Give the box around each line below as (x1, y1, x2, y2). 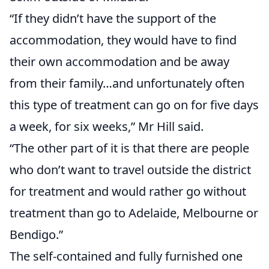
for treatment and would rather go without (10, 183, 246, 200)
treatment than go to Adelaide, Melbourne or (10, 205, 258, 222)
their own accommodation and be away (10, 53, 229, 70)
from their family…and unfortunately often (10, 75, 244, 92)
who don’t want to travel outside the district (10, 162, 251, 178)
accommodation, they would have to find (10, 32, 237, 49)
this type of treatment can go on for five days (10, 97, 259, 113)
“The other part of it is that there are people (10, 140, 249, 157)
